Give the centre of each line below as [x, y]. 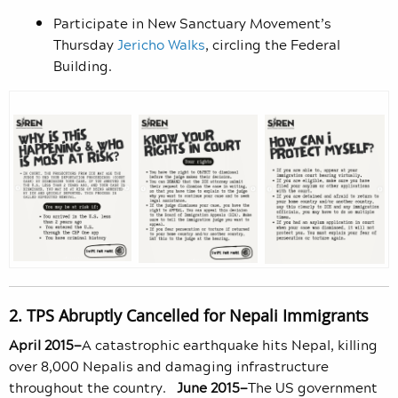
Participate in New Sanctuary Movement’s [192, 23]
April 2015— [45, 344]
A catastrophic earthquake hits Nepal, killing [230, 344]
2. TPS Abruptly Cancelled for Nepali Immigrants [189, 315]
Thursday [85, 44]
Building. [83, 65]
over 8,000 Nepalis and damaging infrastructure [169, 366]
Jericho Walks [161, 44]
